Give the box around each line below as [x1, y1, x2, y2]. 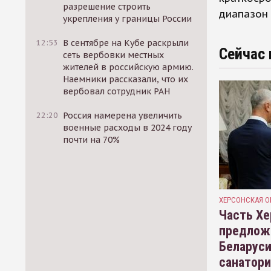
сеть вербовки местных [63, 50, 165, 60]
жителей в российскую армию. [63, 62, 194, 73]
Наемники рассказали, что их [63, 74, 189, 85]
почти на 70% [63, 134, 120, 145]
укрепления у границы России [63, 13, 192, 24]
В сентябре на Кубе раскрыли [63, 38, 189, 48]
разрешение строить [63, 1, 151, 12]
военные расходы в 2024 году [63, 122, 192, 133]
